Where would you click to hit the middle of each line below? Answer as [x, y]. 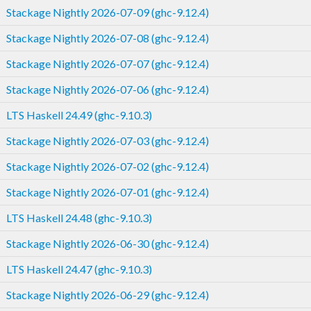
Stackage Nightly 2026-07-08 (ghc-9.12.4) [108, 37]
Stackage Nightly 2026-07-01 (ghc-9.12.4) [108, 192]
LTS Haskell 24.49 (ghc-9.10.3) [79, 115]
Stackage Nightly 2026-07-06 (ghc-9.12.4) [108, 89]
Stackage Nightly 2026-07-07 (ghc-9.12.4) [108, 63]
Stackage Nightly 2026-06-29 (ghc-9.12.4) [108, 294]
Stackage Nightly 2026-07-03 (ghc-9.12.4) [108, 140]
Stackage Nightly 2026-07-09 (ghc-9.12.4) [108, 12]
